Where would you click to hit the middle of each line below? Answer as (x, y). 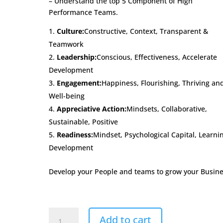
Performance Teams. (84, 12)
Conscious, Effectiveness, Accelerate (157, 57)
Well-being (67, 96)
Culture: (71, 31)
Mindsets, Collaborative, (167, 109)
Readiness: (75, 135)
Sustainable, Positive (84, 122)
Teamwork (66, 44)
